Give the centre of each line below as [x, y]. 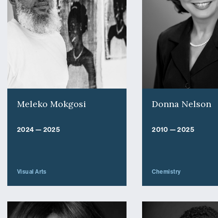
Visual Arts [32, 172]
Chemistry [166, 172]
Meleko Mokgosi [51, 104]
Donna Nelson [182, 104]
